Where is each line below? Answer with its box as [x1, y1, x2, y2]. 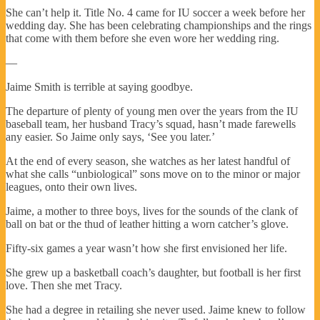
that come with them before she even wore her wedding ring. [6, 31, 279, 44]
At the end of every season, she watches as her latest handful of [6, 154, 290, 167]
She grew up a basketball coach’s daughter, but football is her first [6, 266, 301, 279]
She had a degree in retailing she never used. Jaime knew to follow [6, 303, 306, 316]
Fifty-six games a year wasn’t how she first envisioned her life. [6, 241, 287, 254]
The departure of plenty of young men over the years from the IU [6, 104, 299, 117]
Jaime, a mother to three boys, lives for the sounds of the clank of [6, 204, 298, 217]
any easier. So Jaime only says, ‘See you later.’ [6, 130, 215, 143]
